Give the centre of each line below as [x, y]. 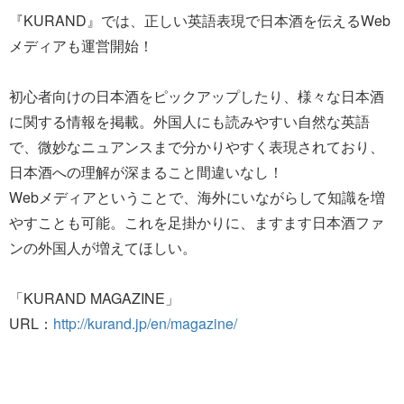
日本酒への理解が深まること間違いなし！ [146, 171]
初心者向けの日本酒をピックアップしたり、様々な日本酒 [197, 96]
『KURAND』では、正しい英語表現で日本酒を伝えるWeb [200, 20]
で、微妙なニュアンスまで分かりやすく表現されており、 [197, 146]
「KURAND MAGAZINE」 [94, 298]
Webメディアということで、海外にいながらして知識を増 [197, 197]
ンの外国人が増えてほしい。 [103, 247]
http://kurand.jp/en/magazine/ [145, 323]
